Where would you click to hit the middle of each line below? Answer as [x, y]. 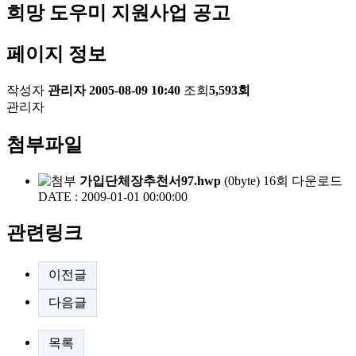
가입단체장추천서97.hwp [150, 180]
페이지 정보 [56, 54]
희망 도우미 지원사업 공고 [118, 13]
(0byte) [242, 180]
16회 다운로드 [303, 180]
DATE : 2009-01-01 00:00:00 [113, 196]
